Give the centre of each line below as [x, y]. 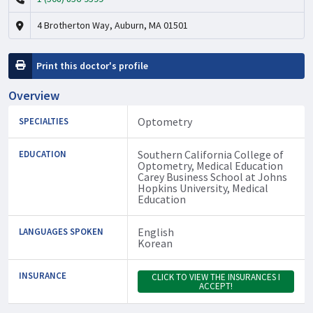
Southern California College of [210, 154]
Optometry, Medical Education [210, 165]
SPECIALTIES [44, 121]
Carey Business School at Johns [212, 176]
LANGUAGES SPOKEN [61, 231]
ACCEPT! [216, 286]
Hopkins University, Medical [203, 188]
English [155, 232]
